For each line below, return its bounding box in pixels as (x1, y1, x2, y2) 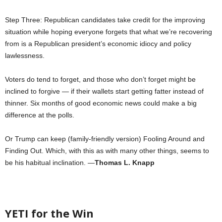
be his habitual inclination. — (5, 158, 95, 166)
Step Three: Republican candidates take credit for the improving (5, 15, 205, 24)
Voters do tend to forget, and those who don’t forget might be (5, 75, 196, 83)
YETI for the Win (5, 205, 94, 221)
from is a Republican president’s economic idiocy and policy (5, 39, 191, 48)
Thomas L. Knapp (95, 158, 155, 166)
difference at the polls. (5, 111, 74, 119)
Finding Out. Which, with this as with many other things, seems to (5, 146, 209, 155)
